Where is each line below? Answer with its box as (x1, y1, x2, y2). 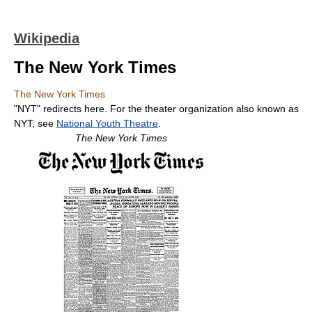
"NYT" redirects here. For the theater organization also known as (14, 103, 299, 114)
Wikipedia (14, 31, 79, 46)
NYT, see (14, 118, 56, 129)
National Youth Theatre (56, 118, 158, 129)
